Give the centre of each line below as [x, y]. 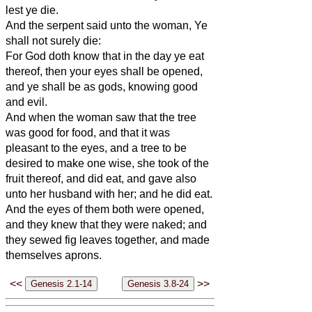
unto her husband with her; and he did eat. [109, 194]
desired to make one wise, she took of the [107, 163]
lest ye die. [32, 10]
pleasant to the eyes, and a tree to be [96, 148]
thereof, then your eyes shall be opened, [104, 71]
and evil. [26, 102]
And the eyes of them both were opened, [105, 209]
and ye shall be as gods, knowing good [102, 86]
